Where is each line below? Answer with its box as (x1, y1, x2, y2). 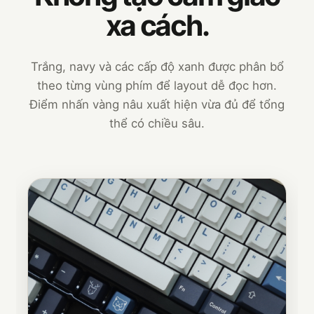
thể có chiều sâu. (109, 116, 205, 130)
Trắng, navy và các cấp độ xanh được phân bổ (30, 60, 284, 74)
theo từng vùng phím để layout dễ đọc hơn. (37, 78, 277, 93)
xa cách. (105, 8, 209, 43)
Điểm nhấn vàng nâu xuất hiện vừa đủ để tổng (29, 97, 285, 111)
